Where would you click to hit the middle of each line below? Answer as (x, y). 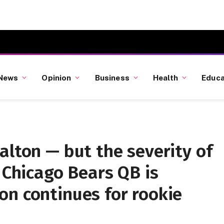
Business (112, 77)
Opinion (56, 77)
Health (165, 77)
